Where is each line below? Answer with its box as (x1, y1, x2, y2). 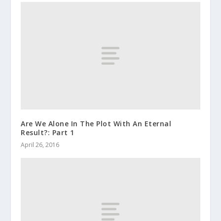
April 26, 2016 (21, 141, 60, 149)
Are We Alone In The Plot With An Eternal (21, 119, 172, 129)
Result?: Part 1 (21, 128, 74, 138)
